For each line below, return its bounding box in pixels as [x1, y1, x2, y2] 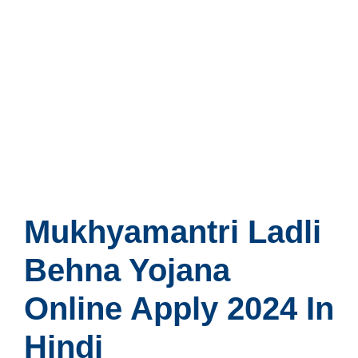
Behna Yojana [24, 253, 230, 288]
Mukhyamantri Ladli [24, 214, 321, 250]
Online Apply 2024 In [24, 291, 334, 327]
